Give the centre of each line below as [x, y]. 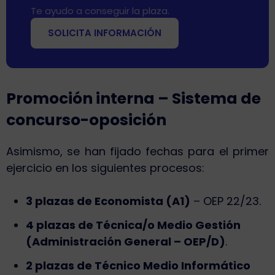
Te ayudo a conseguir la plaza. [100, 11]
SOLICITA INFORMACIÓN [105, 33]
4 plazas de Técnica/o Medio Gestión [133, 225]
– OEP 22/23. [226, 201]
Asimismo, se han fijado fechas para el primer [137, 152]
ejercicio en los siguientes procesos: [105, 168]
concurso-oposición [86, 120]
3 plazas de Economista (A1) [108, 201]
